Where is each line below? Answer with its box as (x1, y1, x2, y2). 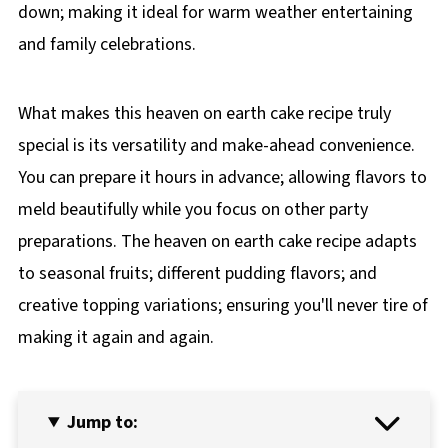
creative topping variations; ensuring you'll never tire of (17, 293, 428, 319)
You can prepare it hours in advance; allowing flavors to (17, 165, 427, 191)
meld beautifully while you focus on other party (17, 197, 368, 223)
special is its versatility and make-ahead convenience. (17, 133, 415, 159)
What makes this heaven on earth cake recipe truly (17, 101, 391, 127)
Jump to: (66, 410, 138, 436)
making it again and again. (17, 325, 214, 351)
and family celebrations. (17, 32, 196, 58)
